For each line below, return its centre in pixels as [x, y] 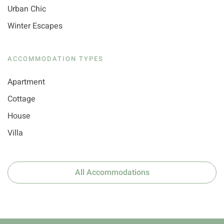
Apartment [26, 82]
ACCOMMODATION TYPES [55, 59]
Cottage [21, 99]
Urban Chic [27, 9]
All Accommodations [112, 173]
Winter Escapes [35, 26]
